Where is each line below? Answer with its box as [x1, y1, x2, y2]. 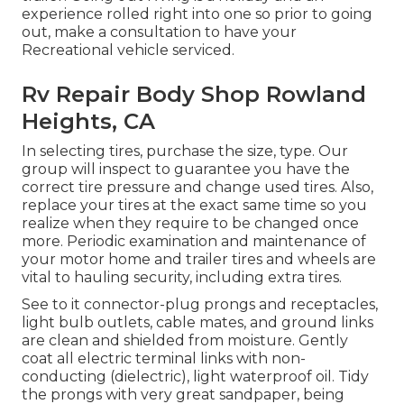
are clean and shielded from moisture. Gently [22, 331, 348, 349]
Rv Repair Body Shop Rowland [22, 80, 366, 107]
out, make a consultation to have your [22, 23, 297, 41]
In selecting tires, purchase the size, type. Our [22, 142, 348, 160]
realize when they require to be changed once [22, 214, 359, 232]
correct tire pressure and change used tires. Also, [22, 178, 373, 196]
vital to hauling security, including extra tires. [22, 268, 342, 286]
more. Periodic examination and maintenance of [22, 232, 366, 250]
